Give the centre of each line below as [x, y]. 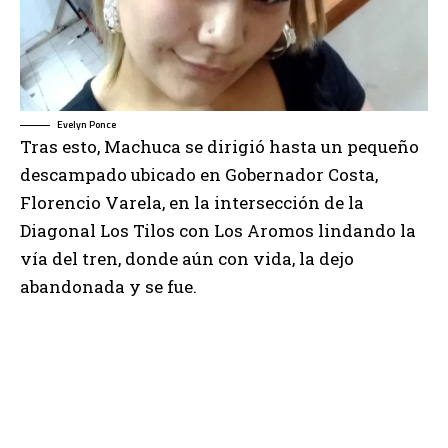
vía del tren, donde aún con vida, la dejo [187, 259]
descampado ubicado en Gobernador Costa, [199, 175]
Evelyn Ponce [86, 125]
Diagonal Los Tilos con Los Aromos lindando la [218, 231]
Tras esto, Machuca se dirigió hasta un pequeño [219, 147]
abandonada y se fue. [108, 287]
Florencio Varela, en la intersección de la [192, 203]
